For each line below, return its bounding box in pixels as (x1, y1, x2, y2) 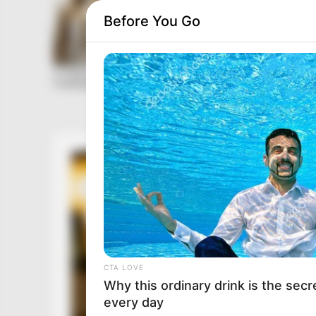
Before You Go (104, 12, 200, 30)
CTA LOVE (104, 262, 144, 272)
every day (104, 294, 164, 310)
